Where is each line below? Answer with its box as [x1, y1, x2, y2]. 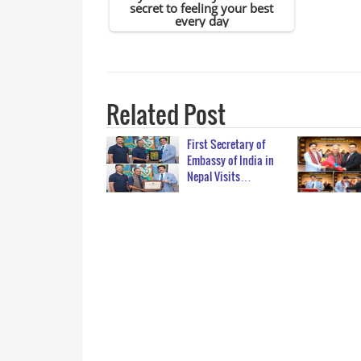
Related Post [106, 96, 226, 133]
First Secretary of [187, 135, 265, 153]
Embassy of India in [187, 151, 274, 169]
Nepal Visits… [187, 168, 251, 185]
